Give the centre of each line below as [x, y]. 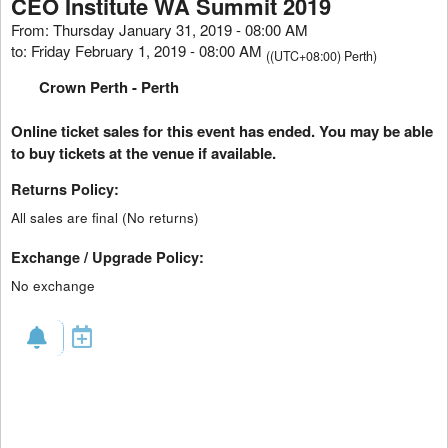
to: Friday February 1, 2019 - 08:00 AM [138, 50]
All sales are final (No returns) [105, 217]
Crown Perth [83, 87]
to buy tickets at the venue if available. [143, 153]
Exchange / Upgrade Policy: [107, 257]
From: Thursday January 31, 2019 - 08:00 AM [159, 29]
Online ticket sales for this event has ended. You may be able [222, 131]
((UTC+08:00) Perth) [321, 56]
